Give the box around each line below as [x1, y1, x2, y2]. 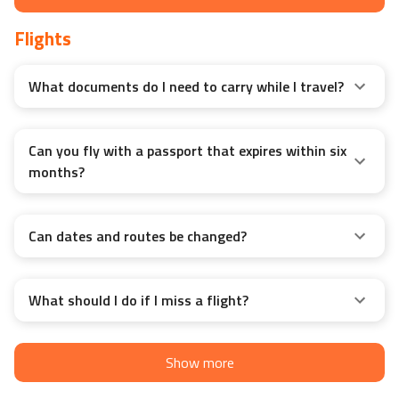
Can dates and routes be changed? [28, 225, 247, 248]
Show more [165, 352, 234, 374]
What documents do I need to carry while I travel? [28, 76, 344, 98]
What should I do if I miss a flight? [28, 289, 248, 312]
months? [28, 161, 85, 183]
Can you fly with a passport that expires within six [28, 140, 346, 162]
